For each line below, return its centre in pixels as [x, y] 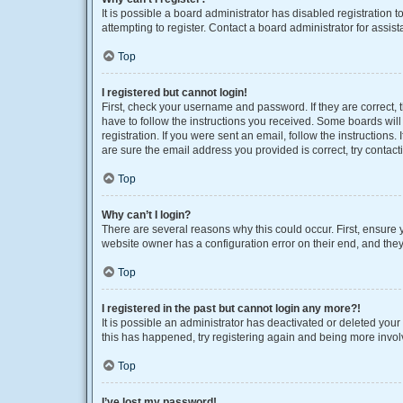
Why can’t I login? [146, 215]
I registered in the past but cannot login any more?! [231, 309]
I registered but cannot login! [175, 93]
